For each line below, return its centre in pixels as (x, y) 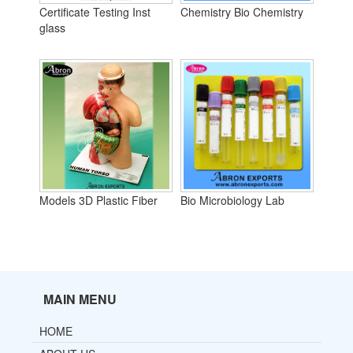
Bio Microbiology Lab (232, 201)
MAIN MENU (80, 299)
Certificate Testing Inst (95, 12)
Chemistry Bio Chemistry (242, 12)
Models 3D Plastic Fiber (98, 201)
